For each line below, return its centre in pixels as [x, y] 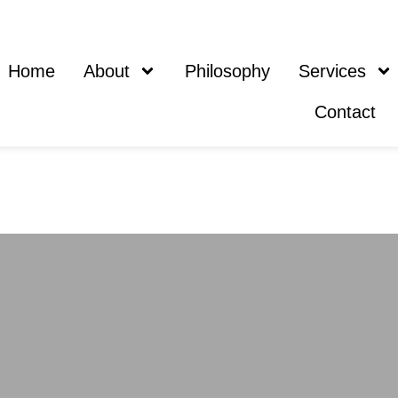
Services [333, 71]
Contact [346, 111]
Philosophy [228, 71]
